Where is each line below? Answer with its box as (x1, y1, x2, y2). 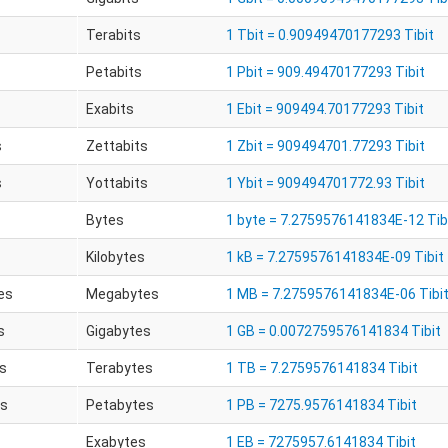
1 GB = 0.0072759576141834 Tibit (225, 323, 441, 339)
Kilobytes (85, 249, 145, 265)
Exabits (85, 101, 134, 117)
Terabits (85, 27, 141, 43)
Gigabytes (85, 323, 151, 339)
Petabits (85, 64, 142, 80)
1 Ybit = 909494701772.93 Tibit (225, 175, 425, 191)
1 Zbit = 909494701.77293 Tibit (225, 138, 425, 154)
